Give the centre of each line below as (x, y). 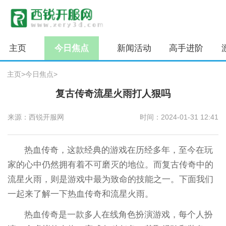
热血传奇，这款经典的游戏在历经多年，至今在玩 (119, 150)
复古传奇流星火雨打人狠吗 (113, 94)
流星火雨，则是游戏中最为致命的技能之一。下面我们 (110, 179)
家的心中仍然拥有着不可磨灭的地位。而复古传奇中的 (110, 164)
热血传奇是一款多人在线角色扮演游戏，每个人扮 (119, 214)
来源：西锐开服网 (36, 117)
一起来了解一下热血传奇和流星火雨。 (80, 194)
